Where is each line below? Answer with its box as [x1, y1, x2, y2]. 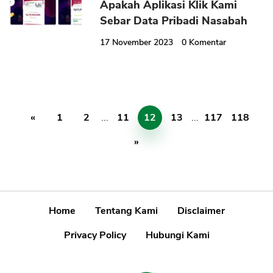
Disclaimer [177, 204, 225, 218]
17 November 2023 [100, 37, 174, 49]
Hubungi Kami [145, 229, 210, 243]
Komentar [189, 37, 227, 49]
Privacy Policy [63, 229, 126, 243]
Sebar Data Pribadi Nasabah [100, 13, 248, 29]
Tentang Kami [94, 204, 158, 218]
